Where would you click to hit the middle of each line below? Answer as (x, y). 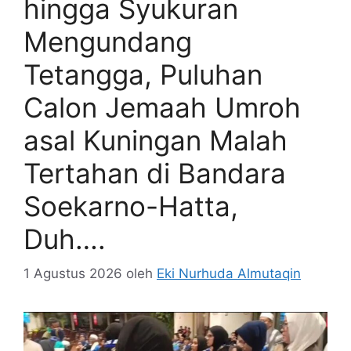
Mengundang (108, 41)
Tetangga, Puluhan (143, 74)
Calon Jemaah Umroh (162, 107)
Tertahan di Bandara (155, 173)
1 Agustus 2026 (73, 274)
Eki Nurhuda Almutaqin (229, 274)
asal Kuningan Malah (156, 140)
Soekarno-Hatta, (131, 206)
